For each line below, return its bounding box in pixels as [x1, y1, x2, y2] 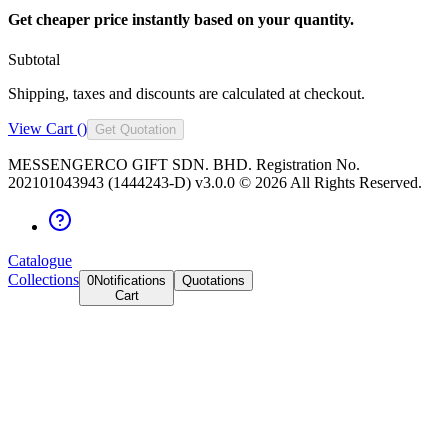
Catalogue [8, 251, 72, 269]
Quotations [182, 272, 245, 288]
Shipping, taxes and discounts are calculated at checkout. [8, 84, 365, 102]
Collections [8, 270, 79, 288]
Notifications [94, 272, 166, 288]
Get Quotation [95, 121, 176, 137]
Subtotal [8, 50, 60, 68]
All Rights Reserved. [287, 173, 422, 191]
